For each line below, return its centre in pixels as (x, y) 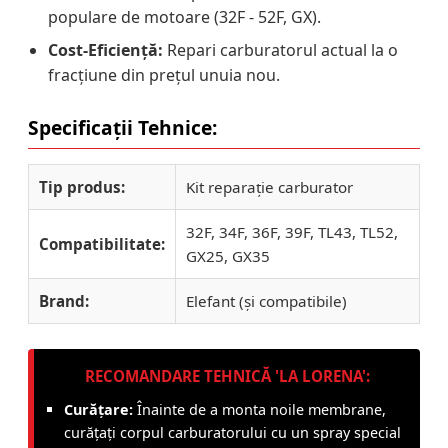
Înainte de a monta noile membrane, (259, 409)
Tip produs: (82, 186)
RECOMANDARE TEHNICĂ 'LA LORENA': (227, 375)
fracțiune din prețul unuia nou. (164, 74)
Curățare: (98, 409)
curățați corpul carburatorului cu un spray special (232, 432)
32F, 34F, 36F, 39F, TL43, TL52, (292, 231)
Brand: (64, 300)
